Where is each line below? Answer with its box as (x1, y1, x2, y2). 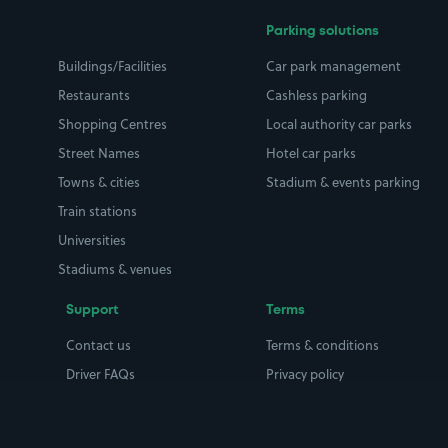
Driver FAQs (66, 364, 135, 383)
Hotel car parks (266, 144, 356, 162)
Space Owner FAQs (66, 393, 180, 412)
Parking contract (266, 422, 365, 441)
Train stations (57, 202, 137, 220)
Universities (57, 231, 126, 249)
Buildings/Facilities (57, 57, 167, 75)
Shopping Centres (57, 115, 167, 133)
